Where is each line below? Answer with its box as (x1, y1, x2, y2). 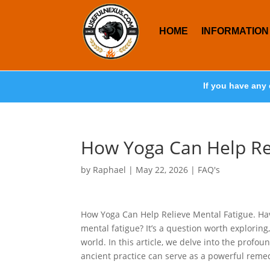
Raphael (93, 164, 127, 175)
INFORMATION (201, 25, 269, 36)
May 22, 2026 (136, 164, 189, 175)
